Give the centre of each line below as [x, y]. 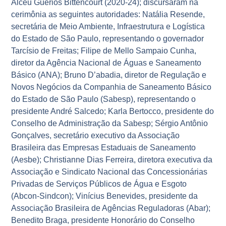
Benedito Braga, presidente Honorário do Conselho [103, 220]
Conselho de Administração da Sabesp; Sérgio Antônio [110, 123]
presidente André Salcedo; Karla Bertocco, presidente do [113, 111]
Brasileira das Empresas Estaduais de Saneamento [104, 147]
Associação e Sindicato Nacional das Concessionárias [109, 172]
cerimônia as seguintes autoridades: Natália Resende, [108, 14]
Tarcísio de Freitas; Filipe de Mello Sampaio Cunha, [104, 50]
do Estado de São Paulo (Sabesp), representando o [104, 99]
